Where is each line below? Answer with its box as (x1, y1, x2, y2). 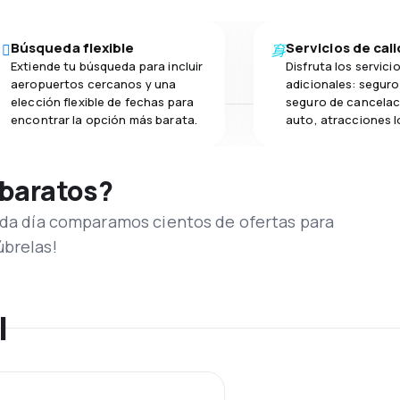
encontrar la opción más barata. (11, 111, 198, 128)
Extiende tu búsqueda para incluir (11, 57, 204, 74)
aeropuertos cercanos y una (11, 75, 177, 92)
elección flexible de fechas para (11, 93, 195, 110)
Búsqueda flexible (11, 37, 135, 57)
